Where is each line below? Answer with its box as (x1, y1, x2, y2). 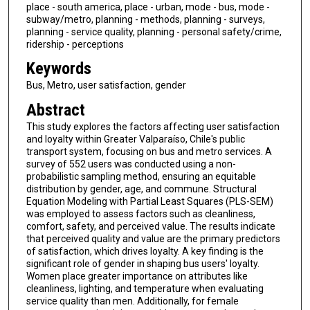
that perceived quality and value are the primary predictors (26, 233, 280, 245)
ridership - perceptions (26, 38, 124, 50)
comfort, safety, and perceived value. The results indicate (26, 221, 275, 232)
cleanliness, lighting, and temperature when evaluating (26, 283, 264, 295)
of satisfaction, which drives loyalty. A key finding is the (26, 246, 264, 257)
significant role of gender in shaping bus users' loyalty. (26, 258, 259, 270)
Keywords (26, 59, 91, 79)
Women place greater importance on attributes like (26, 271, 248, 282)
